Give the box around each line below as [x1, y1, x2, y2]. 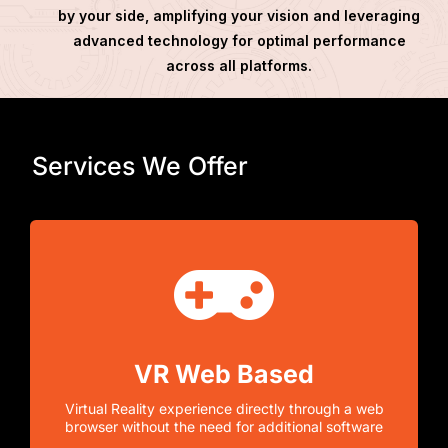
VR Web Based [134, 358, 314, 389]
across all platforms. [166, 56, 312, 74]
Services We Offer [32, 150, 248, 181]
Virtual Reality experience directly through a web [64, 399, 384, 417]
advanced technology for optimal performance [72, 31, 406, 49]
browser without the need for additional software [65, 417, 383, 435]
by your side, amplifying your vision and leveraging [58, 6, 420, 24]
